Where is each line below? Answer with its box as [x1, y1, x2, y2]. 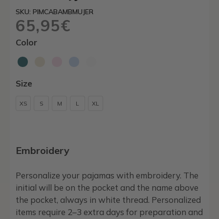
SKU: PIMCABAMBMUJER [16, 7, 93, 16]
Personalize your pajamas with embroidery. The [16, 170, 198, 180]
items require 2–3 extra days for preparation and [16, 207, 203, 217]
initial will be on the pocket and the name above [16, 182, 198, 193]
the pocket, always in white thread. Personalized [16, 195, 201, 205]
